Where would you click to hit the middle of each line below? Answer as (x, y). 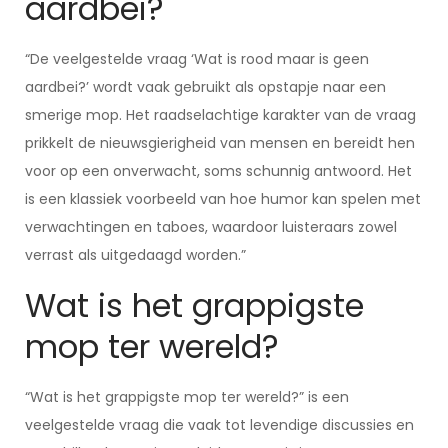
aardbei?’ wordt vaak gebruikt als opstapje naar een (205, 87)
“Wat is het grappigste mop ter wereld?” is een (187, 397)
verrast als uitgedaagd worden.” (135, 255)
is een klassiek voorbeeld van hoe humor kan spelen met (223, 199)
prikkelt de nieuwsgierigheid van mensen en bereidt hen (220, 143)
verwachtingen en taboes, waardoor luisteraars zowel (211, 227)
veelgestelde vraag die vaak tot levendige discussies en (219, 425)
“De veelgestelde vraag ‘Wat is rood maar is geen (197, 59)
